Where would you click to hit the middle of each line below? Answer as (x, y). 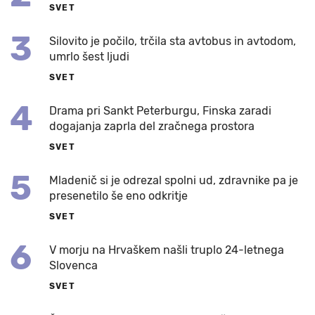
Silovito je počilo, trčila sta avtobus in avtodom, (173, 41)
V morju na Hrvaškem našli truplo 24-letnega (167, 250)
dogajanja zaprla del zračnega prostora (152, 126)
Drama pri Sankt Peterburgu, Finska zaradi (160, 110)
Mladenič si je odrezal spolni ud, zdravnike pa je (174, 180)
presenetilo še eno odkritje (118, 195)
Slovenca (73, 265)
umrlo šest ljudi (89, 56)
